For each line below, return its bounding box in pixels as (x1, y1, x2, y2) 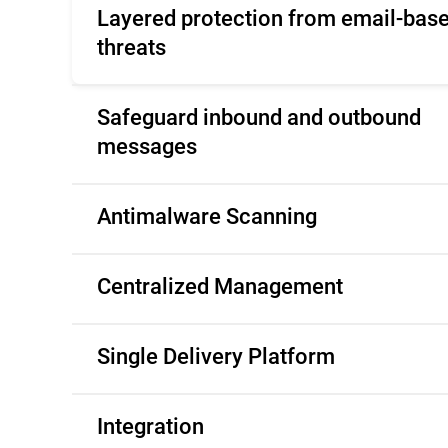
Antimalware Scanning (97, 201, 317, 230)
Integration (97, 411, 204, 440)
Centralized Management (97, 271, 343, 300)
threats (97, 32, 166, 61)
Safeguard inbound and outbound (97, 102, 421, 131)
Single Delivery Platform (97, 341, 335, 370)
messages (97, 131, 197, 160)
